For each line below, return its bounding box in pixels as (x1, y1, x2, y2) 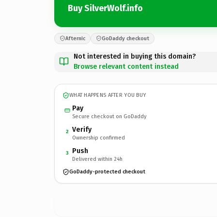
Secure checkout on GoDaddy (72, 113, 146, 120)
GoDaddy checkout (102, 35, 149, 42)
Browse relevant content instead (74, 62, 179, 71)
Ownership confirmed (72, 134, 125, 141)
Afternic (65, 35, 85, 42)
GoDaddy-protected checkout (69, 169, 145, 175)
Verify (72, 125, 92, 134)
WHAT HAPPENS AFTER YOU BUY (69, 92, 146, 98)
